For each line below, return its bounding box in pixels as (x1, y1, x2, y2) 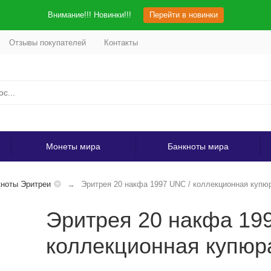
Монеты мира (46, 142, 100, 151)
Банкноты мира (167, 142, 229, 151)
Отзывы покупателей (8, 38, 86, 47)
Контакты (103, 38, 138, 47)
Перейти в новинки (149, 10, 218, 19)
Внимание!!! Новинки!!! (47, 10, 131, 19)
